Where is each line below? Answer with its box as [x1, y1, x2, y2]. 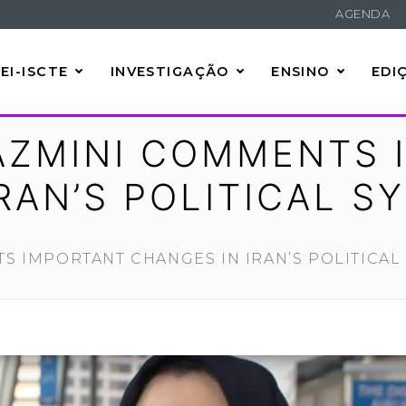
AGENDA [334, 7, 391, 22]
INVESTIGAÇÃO [110, 63, 229, 80]
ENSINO [271, 63, 330, 80]
